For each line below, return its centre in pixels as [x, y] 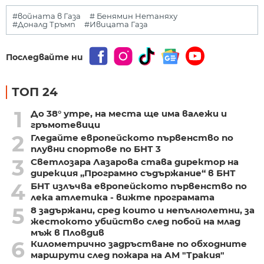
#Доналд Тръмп [44, 24]
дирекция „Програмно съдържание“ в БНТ [133, 173]
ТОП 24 [35, 92]
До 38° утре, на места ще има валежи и [128, 114]
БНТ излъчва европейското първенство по [138, 186]
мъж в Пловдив [67, 233]
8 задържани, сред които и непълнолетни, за [142, 210]
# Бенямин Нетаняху [133, 16]
